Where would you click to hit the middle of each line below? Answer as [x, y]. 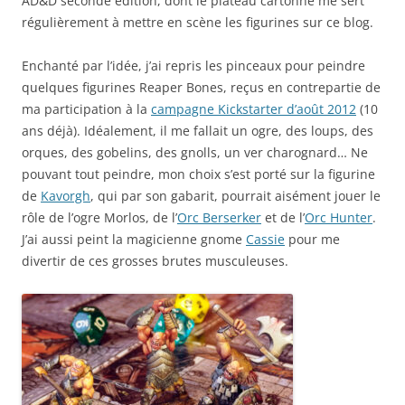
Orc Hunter [339, 218]
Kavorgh [66, 196]
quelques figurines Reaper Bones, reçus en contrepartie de [201, 88]
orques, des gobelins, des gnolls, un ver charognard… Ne [195, 153]
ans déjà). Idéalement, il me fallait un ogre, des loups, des [198, 131]
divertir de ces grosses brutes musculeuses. [155, 261]
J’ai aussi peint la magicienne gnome [134, 240]
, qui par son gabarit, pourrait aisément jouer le [235, 196]
